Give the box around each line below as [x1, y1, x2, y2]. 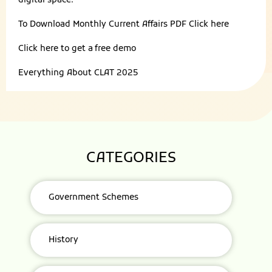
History [49, 234, 78, 246]
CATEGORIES [86, 148, 176, 168]
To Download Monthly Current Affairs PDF [18, 18, 189, 30]
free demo [95, 42, 136, 55]
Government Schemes [49, 191, 138, 203]
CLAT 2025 [94, 67, 138, 79]
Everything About [18, 67, 94, 79]
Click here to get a [18, 42, 93, 55]
